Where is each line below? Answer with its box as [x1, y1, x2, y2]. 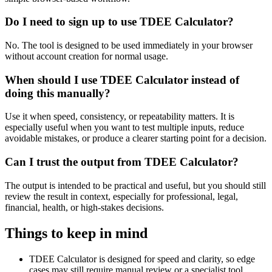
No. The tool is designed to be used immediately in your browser [5, 39, 253, 50]
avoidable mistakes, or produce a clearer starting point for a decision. [5, 133, 267, 144]
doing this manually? [5, 86, 110, 100]
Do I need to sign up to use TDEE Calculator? [5, 15, 234, 29]
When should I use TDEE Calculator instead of [5, 73, 239, 86]
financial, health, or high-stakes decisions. [5, 202, 164, 212]
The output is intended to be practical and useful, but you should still [5, 180, 266, 191]
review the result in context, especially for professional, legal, [5, 191, 238, 202]
